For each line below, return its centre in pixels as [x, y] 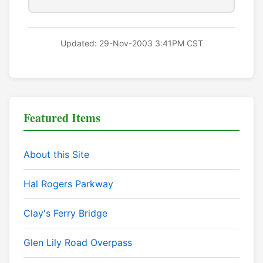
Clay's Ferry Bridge [65, 213]
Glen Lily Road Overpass [78, 243]
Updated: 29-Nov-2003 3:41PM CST [131, 43]
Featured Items [62, 118]
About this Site [56, 155]
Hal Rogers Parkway [68, 184]
